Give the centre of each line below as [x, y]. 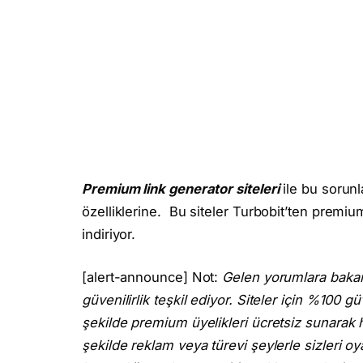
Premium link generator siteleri [181, 188]
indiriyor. [109, 234]
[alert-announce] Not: [152, 278]
